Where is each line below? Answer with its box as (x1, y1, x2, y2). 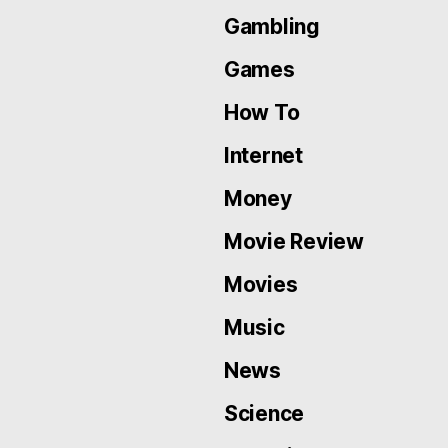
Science (224, 400, 305, 426)
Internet (224, 142, 303, 168)
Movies (224, 271, 298, 297)
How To (224, 99, 300, 125)
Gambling (224, 13, 320, 39)
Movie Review (224, 228, 364, 254)
